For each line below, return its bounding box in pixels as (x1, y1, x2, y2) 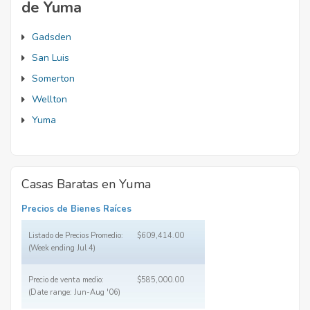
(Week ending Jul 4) (28, 243, 95, 253)
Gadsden (32, 30, 71, 44)
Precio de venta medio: (28, 275, 104, 285)
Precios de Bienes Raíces (21, 203, 131, 215)
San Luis (32, 51, 69, 64)
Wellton (32, 93, 67, 106)
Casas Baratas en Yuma (21, 176, 151, 192)
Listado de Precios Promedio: (28, 230, 123, 241)
